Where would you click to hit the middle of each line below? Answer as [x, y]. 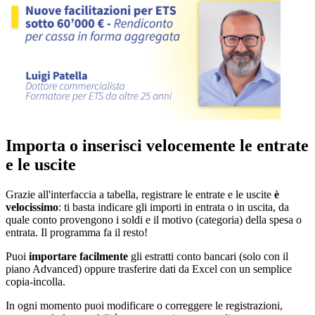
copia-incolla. [36, 281]
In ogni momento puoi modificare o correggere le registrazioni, [144, 305]
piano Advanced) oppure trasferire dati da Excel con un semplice [149, 269]
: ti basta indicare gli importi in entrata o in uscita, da [174, 207]
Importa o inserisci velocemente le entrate [157, 145]
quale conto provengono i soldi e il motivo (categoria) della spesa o [154, 219]
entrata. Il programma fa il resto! [77, 232]
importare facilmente [78, 256]
